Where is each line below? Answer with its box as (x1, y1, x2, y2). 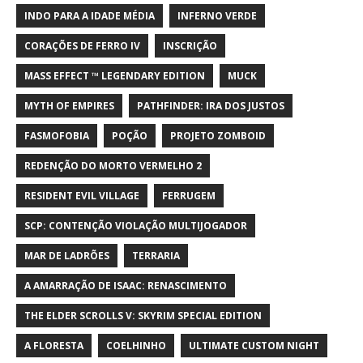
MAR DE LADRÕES (24, 248, 109, 263)
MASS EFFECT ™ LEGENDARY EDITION (24, 68, 205, 83)
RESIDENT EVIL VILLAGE (24, 188, 139, 203)
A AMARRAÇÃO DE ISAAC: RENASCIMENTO (24, 278, 227, 293)
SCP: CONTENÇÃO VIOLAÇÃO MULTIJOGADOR (24, 218, 247, 233)
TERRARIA (132, 248, 180, 263)
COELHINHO (106, 338, 166, 352)
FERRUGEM (162, 188, 216, 203)
